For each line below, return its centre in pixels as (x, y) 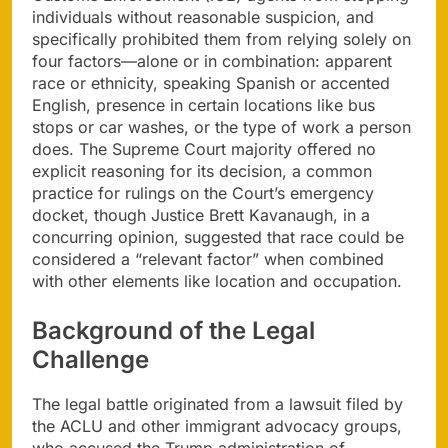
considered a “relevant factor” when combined (208, 258)
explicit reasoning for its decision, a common (202, 170)
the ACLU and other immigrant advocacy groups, (217, 426)
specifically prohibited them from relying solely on (221, 38)
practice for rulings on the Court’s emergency (203, 192)
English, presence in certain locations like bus (203, 104)
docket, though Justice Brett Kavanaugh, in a (201, 214)
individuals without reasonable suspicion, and (203, 16)
